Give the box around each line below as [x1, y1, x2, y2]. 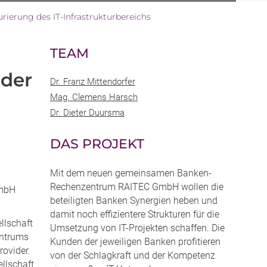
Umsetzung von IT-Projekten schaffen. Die [50, 222, 225, 234]
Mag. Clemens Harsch [50, 92, 138, 103]
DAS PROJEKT [50, 136, 144, 153]
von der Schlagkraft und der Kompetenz [50, 250, 215, 262]
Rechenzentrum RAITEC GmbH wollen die [50, 181, 223, 193]
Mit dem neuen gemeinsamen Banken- [50, 167, 212, 179]
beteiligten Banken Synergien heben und [50, 195, 218, 207]
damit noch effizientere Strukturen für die [50, 209, 219, 221]
